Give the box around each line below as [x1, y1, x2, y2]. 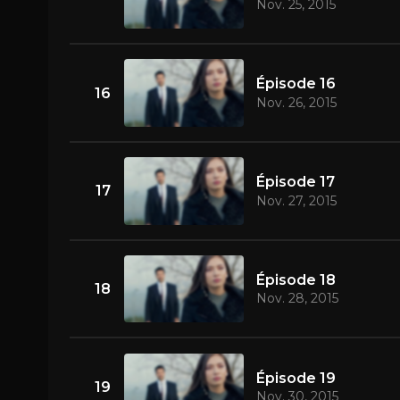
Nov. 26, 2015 [255, 94, 337, 111]
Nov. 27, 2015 [255, 192, 337, 209]
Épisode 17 [255, 172, 335, 190]
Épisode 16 [255, 75, 336, 93]
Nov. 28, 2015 [255, 290, 338, 307]
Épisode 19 [255, 369, 336, 387]
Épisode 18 [255, 271, 336, 288]
